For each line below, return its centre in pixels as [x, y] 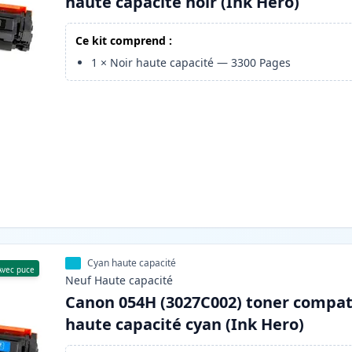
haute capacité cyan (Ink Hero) [185, 324]
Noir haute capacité [162, 63]
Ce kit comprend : [124, 41]
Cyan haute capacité [132, 263]
